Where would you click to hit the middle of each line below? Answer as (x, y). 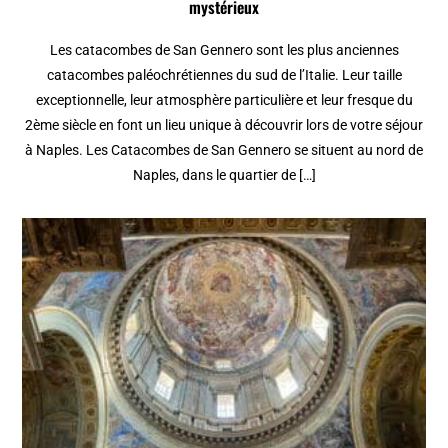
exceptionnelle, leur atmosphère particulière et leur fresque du (224, 99)
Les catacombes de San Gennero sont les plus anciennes (224, 49)
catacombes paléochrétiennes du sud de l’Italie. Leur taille (224, 74)
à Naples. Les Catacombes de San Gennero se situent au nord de (224, 149)
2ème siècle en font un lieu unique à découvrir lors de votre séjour (224, 124)
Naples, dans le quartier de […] (224, 174)
